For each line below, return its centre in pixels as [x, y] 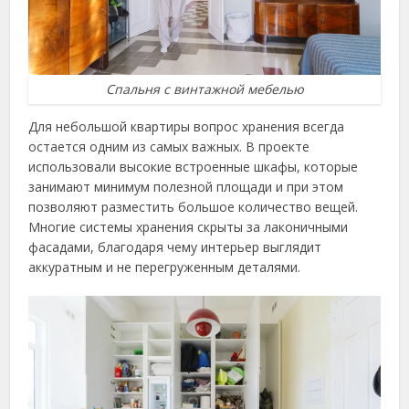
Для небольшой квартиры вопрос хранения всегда [187, 127]
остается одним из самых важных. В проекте [169, 147]
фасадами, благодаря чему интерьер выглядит [175, 247]
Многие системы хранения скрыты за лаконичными [189, 227]
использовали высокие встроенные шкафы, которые [194, 167]
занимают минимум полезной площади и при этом [186, 187]
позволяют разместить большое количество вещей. [194, 207]
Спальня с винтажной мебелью [204, 89]
